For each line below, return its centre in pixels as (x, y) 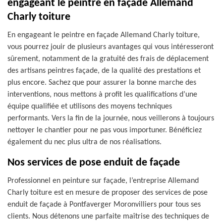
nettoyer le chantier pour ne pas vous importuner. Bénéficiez (105, 130)
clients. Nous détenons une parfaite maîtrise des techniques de (108, 217)
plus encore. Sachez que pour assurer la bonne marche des (102, 83)
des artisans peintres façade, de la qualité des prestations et (104, 71)
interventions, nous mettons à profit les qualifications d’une (102, 95)
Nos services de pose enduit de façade (94, 163)
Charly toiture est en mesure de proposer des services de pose (108, 193)
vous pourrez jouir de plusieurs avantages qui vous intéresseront (111, 47)
